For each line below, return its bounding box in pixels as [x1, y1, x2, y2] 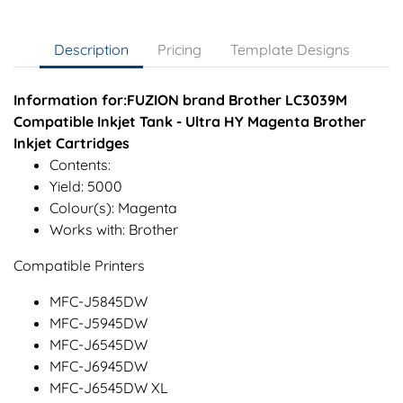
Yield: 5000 [49, 177, 122, 196]
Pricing [157, 40, 201, 59]
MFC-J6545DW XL [49, 379, 168, 398]
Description [53, 40, 129, 59]
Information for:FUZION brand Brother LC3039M [13, 91, 347, 110]
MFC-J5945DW [49, 314, 148, 333]
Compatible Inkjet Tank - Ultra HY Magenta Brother [13, 112, 366, 131]
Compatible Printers [13, 256, 145, 275]
